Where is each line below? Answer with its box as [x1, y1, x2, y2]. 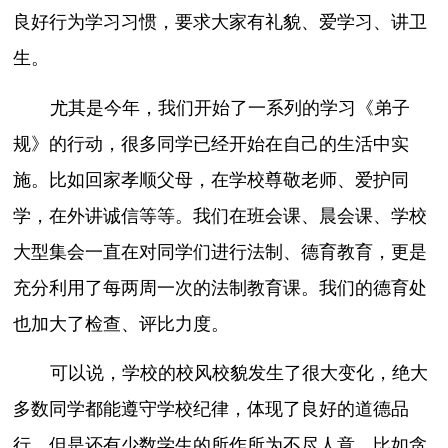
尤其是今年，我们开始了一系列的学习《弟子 [49, 97, 410, 118]
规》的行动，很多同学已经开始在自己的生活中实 [13, 133, 410, 154]
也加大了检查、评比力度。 [13, 313, 230, 334]
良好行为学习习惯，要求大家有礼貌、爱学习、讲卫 [13, 12, 428, 33]
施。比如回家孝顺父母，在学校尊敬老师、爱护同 [13, 169, 410, 190]
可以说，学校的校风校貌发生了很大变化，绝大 [49, 363, 428, 384]
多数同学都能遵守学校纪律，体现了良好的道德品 [13, 399, 410, 420]
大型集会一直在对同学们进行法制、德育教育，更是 [13, 241, 428, 262]
